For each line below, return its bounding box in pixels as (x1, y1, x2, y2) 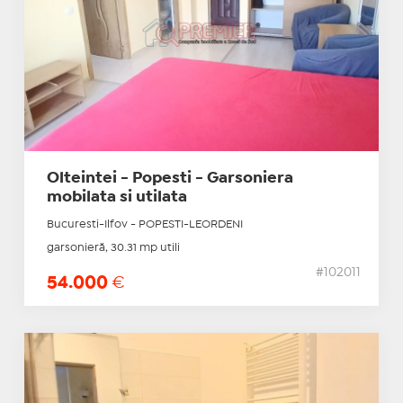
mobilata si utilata (46, 191, 187, 205)
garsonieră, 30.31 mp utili (46, 243, 180, 254)
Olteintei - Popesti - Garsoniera (46, 172, 293, 186)
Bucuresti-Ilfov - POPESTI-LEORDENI (46, 219, 243, 230)
